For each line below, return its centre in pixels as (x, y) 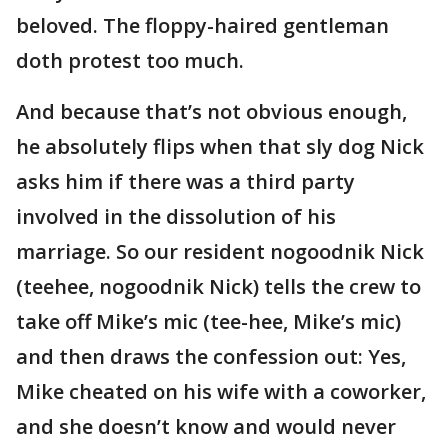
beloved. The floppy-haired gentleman (202, 25)
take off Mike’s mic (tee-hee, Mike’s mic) (208, 321)
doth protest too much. (130, 60)
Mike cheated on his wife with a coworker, (221, 391)
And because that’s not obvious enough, (211, 111)
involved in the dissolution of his (176, 216)
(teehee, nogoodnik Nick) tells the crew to (218, 286)
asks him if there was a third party (185, 181)
